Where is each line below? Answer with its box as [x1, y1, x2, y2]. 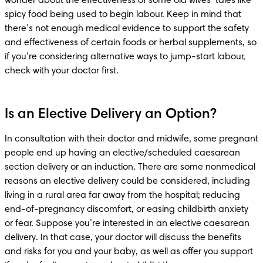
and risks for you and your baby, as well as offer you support [5, 247, 253, 257]
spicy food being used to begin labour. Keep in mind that [5, 9, 241, 19]
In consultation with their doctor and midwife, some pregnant [5, 134, 258, 144]
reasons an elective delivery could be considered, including [5, 176, 250, 186]
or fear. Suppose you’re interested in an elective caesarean [5, 218, 249, 228]
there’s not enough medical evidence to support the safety [5, 23, 249, 33]
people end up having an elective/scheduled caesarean [5, 148, 240, 158]
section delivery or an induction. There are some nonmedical [5, 162, 255, 172]
